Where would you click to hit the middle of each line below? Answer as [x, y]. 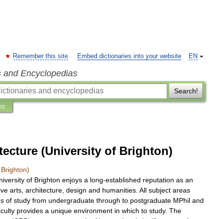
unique [61, 211]
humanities [119, 190]
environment [93, 211]
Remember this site [40, 56]
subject [160, 190]
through [108, 200]
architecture [44, 190]
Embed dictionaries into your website [129, 56]
